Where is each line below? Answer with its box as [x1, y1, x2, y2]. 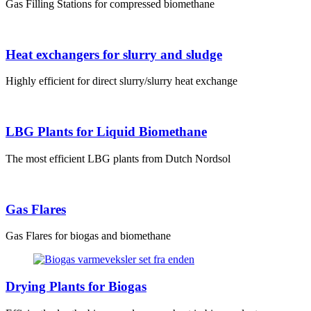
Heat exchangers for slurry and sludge [6, 47, 222, 62]
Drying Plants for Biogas [6, 279, 146, 294]
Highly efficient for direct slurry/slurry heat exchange [6, 75, 237, 87]
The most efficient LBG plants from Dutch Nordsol [6, 152, 230, 165]
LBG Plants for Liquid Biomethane [6, 124, 207, 140]
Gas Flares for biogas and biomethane [6, 230, 171, 242]
